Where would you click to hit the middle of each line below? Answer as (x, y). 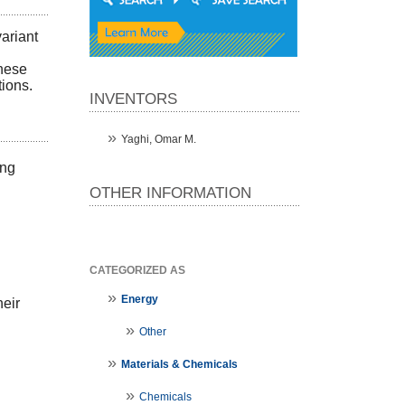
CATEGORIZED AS (137, 271)
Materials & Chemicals (179, 365)
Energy (139, 300)
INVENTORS (133, 99)
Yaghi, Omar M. (158, 140)
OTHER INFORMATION (170, 193)
